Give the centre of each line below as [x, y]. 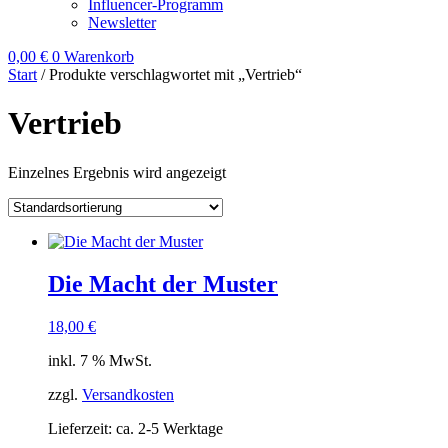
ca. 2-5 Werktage [169, 428]
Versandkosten [128, 394]
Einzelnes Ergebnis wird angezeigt [117, 172]
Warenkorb [99, 56]
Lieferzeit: [82, 428]
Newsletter [122, 22]
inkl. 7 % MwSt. [100, 360]
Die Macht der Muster [163, 283]
